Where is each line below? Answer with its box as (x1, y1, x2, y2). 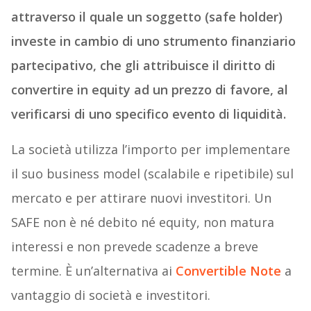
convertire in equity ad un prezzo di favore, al (10, 81, 288, 99)
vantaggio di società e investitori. (10, 287, 210, 304)
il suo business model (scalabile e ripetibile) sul (10, 165, 294, 183)
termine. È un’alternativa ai (10, 262, 176, 280)
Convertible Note (175, 262, 281, 280)
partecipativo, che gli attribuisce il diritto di (10, 57, 276, 74)
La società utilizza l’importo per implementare (10, 141, 290, 158)
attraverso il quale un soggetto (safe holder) (10, 8, 283, 26)
